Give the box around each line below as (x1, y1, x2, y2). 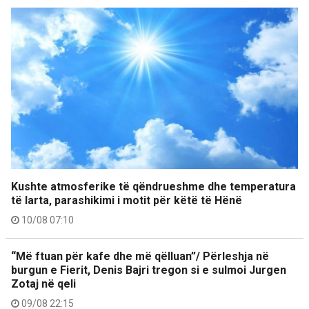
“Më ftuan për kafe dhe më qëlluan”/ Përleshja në (11, 250, 269, 263)
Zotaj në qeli (11, 277, 76, 290)
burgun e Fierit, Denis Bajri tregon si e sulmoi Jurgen (11, 263, 286, 277)
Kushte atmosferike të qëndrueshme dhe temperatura (11, 180, 296, 193)
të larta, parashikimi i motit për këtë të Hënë (11, 194, 242, 207)
